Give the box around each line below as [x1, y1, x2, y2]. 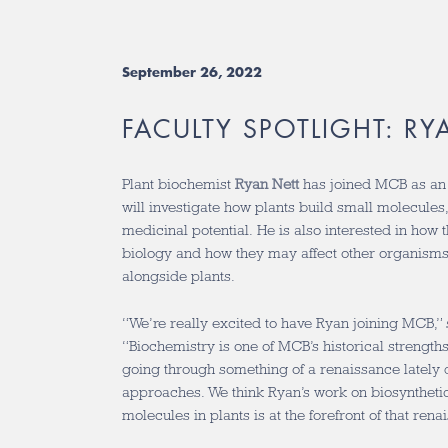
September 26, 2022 [122, 62, 262, 82]
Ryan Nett [235, 176, 299, 192]
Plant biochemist [122, 176, 235, 192]
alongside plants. [122, 268, 235, 284]
